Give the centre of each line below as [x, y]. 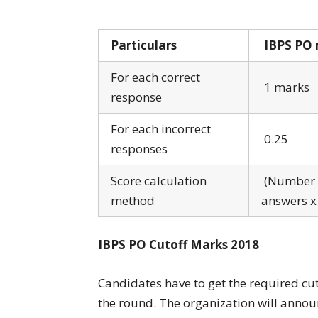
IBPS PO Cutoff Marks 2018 [179, 245]
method [133, 200]
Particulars [144, 45]
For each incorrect [161, 128]
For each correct [155, 77]
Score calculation [159, 180]
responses [139, 148]
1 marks [285, 87]
